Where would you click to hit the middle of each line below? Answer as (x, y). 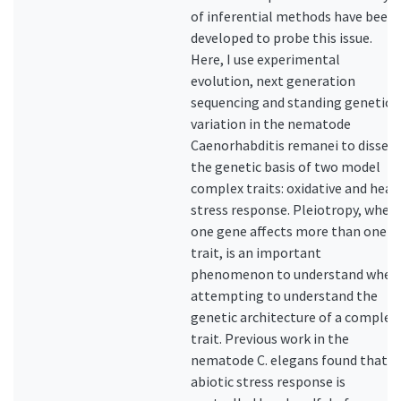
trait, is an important (256, 252)
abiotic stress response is (268, 381)
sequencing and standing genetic (291, 102)
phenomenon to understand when (295, 274)
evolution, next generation (273, 81)
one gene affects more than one (289, 231)
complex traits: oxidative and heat (294, 188)
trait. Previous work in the (270, 338)
